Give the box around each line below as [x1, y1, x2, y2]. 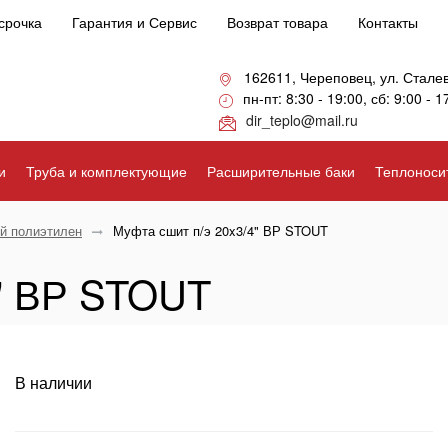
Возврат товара [227, 12, 328, 32]
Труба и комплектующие [25, 161, 187, 181]
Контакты [358, 12, 418, 32]
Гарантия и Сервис [72, 12, 197, 32]
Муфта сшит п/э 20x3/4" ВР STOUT [113, 221, 328, 240]
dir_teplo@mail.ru [246, 110, 358, 131]
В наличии [14, 371, 92, 394]
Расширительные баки [207, 161, 356, 181]
